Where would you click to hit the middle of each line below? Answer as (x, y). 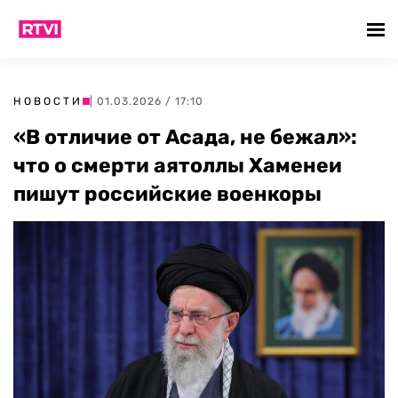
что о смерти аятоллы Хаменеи (178, 165)
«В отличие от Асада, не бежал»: (185, 137)
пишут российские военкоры (167, 194)
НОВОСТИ (48, 101)
